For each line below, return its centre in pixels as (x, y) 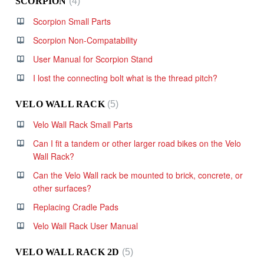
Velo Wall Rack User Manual (85, 225)
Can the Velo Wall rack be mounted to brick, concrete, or (138, 175)
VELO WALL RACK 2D (69, 252)
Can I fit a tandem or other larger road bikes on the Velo (137, 143)
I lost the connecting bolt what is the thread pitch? (125, 77)
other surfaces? (62, 188)
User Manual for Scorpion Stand (93, 59)
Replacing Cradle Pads (76, 207)
